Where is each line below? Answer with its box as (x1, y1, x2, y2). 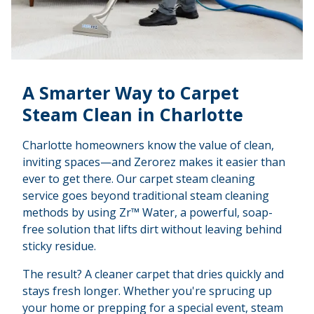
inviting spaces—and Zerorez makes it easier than (22, 154, 285, 170)
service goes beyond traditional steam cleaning (22, 188, 269, 204)
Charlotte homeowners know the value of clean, (22, 137, 274, 153)
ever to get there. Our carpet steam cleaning (22, 171, 255, 187)
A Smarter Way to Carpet (22, 81, 239, 105)
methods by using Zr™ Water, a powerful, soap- (22, 205, 273, 221)
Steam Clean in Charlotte (22, 102, 243, 127)
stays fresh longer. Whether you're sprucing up (22, 283, 272, 299)
